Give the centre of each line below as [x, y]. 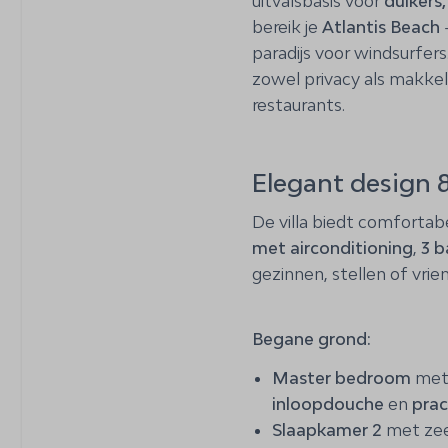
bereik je [287, 26]
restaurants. [298, 104]
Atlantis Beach [381, 26]
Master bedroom [341, 377]
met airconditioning [332, 247]
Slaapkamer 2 [327, 429]
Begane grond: [311, 338]
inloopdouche [328, 403]
